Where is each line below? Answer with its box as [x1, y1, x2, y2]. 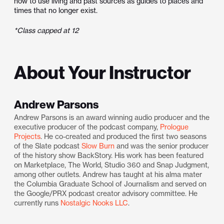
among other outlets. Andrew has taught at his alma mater [14, 170, 202, 179]
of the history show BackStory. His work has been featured [14, 151, 204, 160]
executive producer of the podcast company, [14, 122, 160, 131]
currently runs [14, 198, 61, 207]
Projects [14, 132, 41, 141]
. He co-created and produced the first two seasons [40, 132, 207, 141]
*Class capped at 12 [14, 26, 78, 35]
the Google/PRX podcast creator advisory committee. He [14, 189, 198, 198]
